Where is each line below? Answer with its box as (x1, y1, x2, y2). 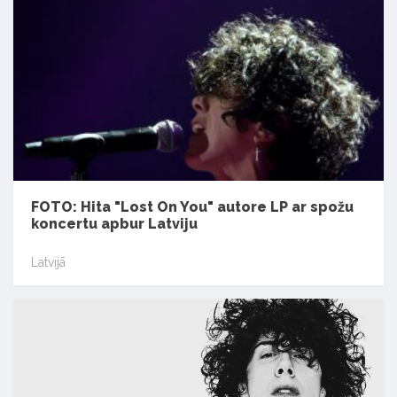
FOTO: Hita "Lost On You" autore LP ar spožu (31, 198, 354, 215)
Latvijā (31, 255, 66, 270)
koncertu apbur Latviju (31, 214, 198, 232)
